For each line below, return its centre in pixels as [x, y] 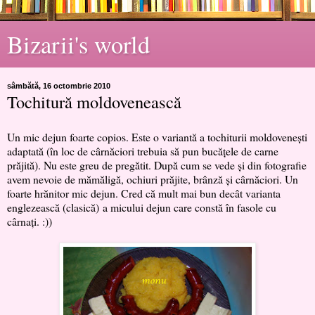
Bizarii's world [78, 44]
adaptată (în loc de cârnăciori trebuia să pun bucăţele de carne [143, 150]
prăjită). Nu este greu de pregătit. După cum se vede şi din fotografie [157, 165]
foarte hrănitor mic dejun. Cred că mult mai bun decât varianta [144, 193]
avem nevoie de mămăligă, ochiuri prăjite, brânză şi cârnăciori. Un [153, 179]
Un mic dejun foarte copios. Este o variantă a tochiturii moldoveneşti [157, 136]
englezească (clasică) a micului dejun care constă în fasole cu [142, 207]
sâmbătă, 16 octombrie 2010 [59, 86]
